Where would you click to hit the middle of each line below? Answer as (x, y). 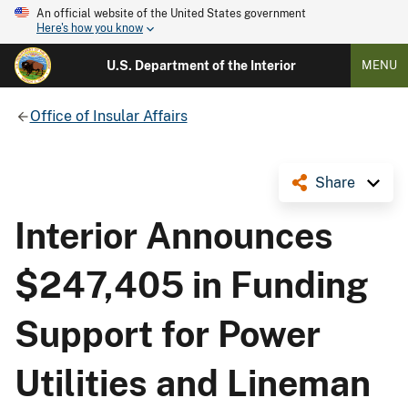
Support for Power (168, 334)
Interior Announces (174, 235)
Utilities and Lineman (193, 383)
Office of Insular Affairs (108, 116)
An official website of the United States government (171, 14)
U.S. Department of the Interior (201, 66)
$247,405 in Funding (192, 285)
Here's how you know (90, 29)
